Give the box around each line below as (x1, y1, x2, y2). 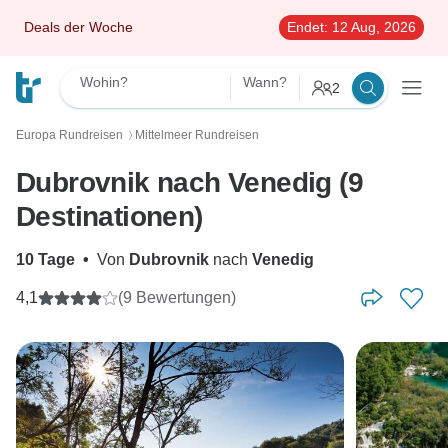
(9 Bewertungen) (118, 289, 236, 306)
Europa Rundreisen (16, 128, 123, 142)
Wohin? (80, 74, 128, 90)
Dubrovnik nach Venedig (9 (16, 167, 363, 198)
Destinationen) (16, 201, 203, 232)
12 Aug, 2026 (328, 19, 416, 35)
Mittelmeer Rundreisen (135, 128, 259, 142)
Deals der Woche (24, 19, 133, 35)
